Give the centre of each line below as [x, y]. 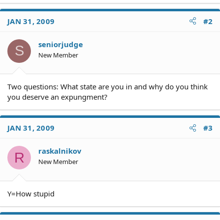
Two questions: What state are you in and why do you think [108, 86]
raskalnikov [60, 151]
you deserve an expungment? [57, 97]
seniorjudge [61, 44]
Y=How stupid [31, 193]
